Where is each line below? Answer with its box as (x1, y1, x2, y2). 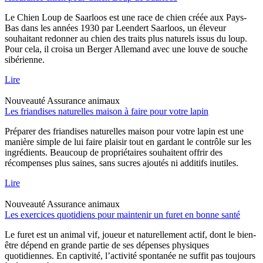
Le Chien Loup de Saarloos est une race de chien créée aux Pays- (5, 12, 247, 22)
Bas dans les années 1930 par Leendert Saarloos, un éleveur (5, 22, 226, 33)
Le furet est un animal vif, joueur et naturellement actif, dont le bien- (5, 229, 256, 240)
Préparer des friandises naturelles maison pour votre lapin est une (5, 126, 244, 136)
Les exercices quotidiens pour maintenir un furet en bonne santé (5, 209, 240, 220)
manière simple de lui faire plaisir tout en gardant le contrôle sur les (5, 136, 251, 147)
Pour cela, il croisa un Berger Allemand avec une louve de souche (5, 43, 248, 54)
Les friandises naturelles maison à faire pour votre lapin (5, 106, 208, 116)
